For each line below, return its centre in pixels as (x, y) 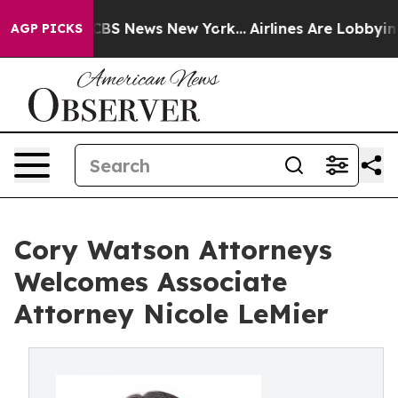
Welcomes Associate (151, 282)
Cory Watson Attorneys (173, 250)
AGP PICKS (47, 28)
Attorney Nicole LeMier (171, 314)
